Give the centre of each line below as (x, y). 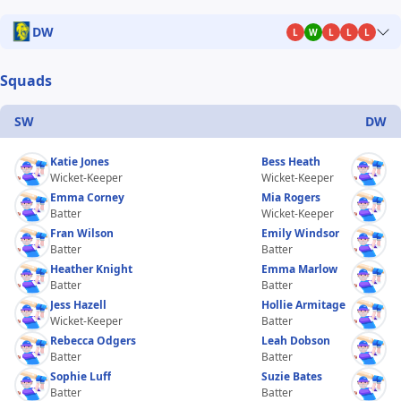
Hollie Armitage (303, 304)
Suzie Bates (292, 376)
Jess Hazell (78, 304)
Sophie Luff (81, 376)
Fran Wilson (82, 233)
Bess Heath (291, 161)
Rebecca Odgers (93, 340)
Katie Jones (80, 161)
